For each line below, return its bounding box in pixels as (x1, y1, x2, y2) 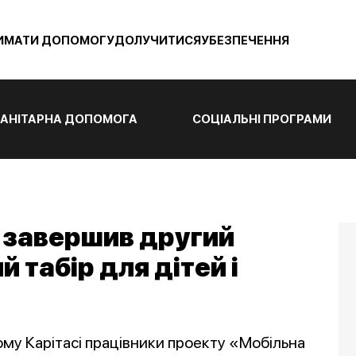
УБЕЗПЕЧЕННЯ (201, 33, 289, 48)
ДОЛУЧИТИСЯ (114, 33, 201, 48)
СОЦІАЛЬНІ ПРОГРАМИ (192, 112, 332, 126)
